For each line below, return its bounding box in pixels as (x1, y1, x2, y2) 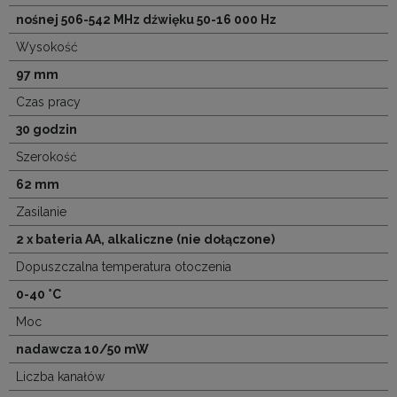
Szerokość (16, 149, 77, 164)
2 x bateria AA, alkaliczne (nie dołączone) (16, 231, 275, 246)
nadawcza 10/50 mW (16, 341, 149, 356)
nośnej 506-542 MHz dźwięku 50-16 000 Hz (16, 12, 276, 27)
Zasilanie (16, 204, 66, 219)
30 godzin (16, 121, 77, 136)
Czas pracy (16, 94, 81, 109)
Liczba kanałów (16, 369, 105, 384)
